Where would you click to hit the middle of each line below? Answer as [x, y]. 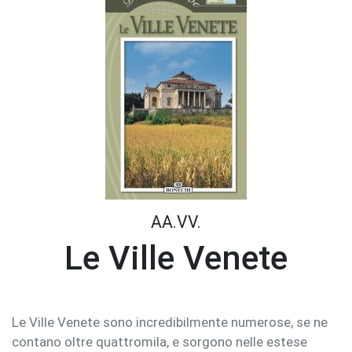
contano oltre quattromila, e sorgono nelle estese [159, 341]
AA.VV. [176, 222]
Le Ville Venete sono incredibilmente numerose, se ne [170, 322]
